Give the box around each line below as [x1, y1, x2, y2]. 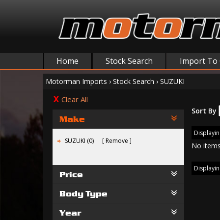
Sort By [191, 106, 217, 115]
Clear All [61, 94, 88, 104]
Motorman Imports [46, 77, 107, 86]
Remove [106, 137, 128, 145]
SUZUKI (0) [65, 137, 95, 145]
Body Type [59, 189, 108, 198]
